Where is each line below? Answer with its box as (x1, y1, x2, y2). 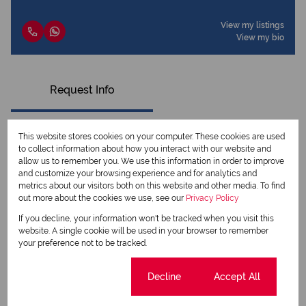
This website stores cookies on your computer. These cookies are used (18, 132, 286, 141)
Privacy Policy (186, 193, 240, 203)
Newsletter (27, 256, 77, 268)
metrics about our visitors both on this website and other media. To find (18, 181, 286, 191)
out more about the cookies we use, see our (18, 193, 186, 203)
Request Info (49, 83, 115, 96)
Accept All (214, 270, 260, 282)
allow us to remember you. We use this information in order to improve (18, 156, 285, 166)
